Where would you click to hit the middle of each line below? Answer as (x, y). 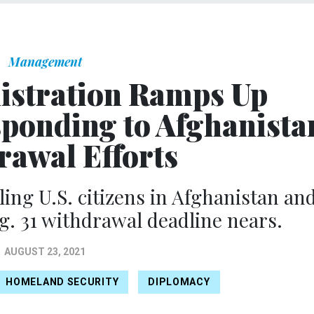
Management (45, 61)
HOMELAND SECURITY (62, 282)
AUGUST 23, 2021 (45, 251)
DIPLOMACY (179, 282)
